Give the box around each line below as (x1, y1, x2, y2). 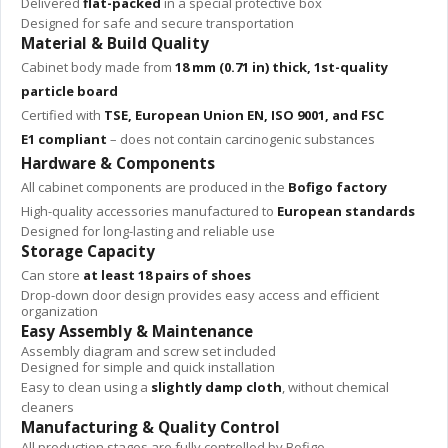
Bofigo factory (288, 177, 387, 196)
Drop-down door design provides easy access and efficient (21, 285, 379, 304)
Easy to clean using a (21, 377, 151, 396)
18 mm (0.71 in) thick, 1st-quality (175, 57, 388, 76)
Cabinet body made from (21, 57, 175, 76)
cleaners (21, 397, 74, 416)
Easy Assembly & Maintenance (21, 320, 253, 341)
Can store (21, 265, 83, 284)
